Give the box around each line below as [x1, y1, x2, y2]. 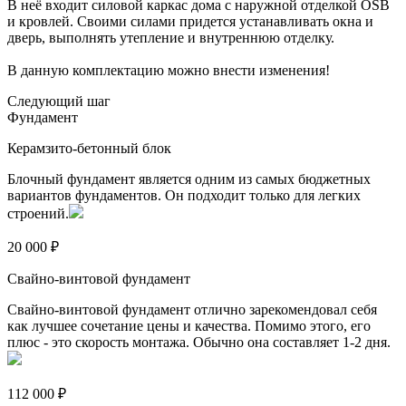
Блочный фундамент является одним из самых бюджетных [7, 171, 371, 188]
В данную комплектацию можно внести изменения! [7, 63, 330, 79]
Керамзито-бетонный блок [7, 140, 171, 157]
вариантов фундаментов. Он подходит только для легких [7, 188, 361, 204]
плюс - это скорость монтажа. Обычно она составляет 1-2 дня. [7, 334, 391, 351]
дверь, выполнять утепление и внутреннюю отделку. [7, 30, 334, 46]
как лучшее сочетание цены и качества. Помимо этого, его [7, 318, 371, 334]
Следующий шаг [7, 93, 111, 110]
